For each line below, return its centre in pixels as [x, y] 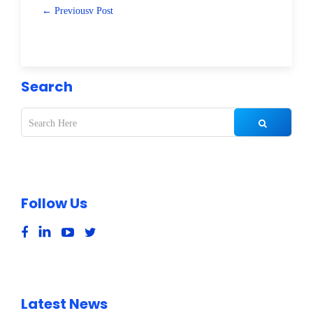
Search [47, 87]
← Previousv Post [78, 10]
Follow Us [54, 203]
